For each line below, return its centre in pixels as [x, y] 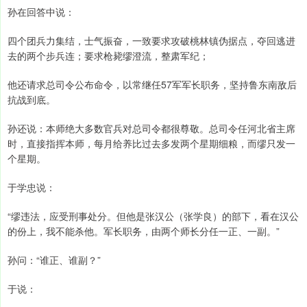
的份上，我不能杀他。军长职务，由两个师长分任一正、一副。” [144, 231]
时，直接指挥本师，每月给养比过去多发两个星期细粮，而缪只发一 [151, 144]
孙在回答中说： [41, 12]
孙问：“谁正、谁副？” [54, 260]
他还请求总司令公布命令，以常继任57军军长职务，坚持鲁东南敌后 [152, 85]
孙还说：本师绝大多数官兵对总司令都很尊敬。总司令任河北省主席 [151, 128]
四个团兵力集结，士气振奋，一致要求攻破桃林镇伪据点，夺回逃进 [151, 41]
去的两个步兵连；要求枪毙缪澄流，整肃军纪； [108, 56]
